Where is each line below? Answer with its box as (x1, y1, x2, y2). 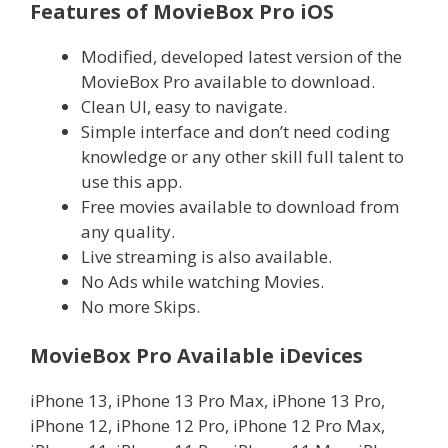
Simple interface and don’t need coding (81, 119, 390, 143)
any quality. (81, 219, 175, 243)
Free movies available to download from (81, 194, 399, 218)
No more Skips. (81, 294, 200, 318)
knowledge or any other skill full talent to (81, 144, 404, 168)
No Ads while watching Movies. (81, 269, 324, 293)
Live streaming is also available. (81, 244, 332, 268)
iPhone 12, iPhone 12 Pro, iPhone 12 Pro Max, (30, 414, 385, 437)
